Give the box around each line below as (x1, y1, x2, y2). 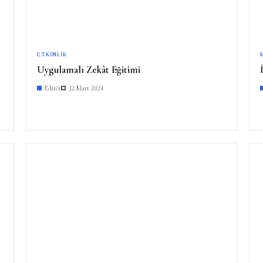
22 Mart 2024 (69, 83, 104, 92)
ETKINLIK (37, 50, 67, 58)
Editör (45, 83, 61, 92)
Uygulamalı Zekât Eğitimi (37, 63, 140, 76)
